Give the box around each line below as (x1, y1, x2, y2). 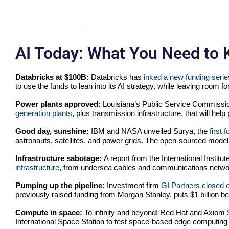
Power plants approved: (15, 100, 103, 109)
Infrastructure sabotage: (15, 154, 104, 163)
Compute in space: (15, 208, 84, 217)
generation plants (15, 109, 72, 118)
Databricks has (91, 73, 144, 82)
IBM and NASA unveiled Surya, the (91, 127, 210, 136)
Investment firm (105, 181, 161, 190)
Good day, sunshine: (15, 127, 91, 136)
